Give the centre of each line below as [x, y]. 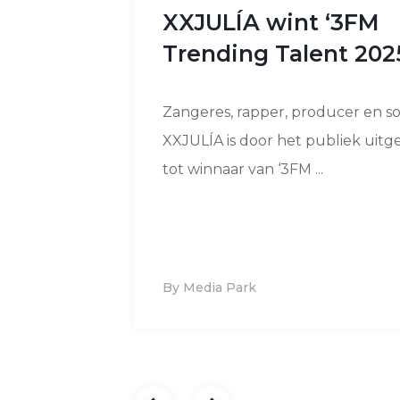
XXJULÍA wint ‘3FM [271, 22]
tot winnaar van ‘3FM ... [243, 169]
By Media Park [209, 287]
